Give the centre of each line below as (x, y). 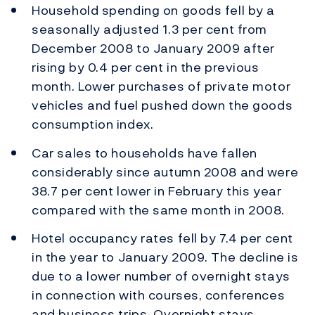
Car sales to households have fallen (144, 153)
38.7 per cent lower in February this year (157, 191)
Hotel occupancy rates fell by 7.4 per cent (162, 238)
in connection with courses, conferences (159, 295)
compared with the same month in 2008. (158, 210)
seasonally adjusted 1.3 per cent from (149, 30)
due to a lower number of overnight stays (161, 276)
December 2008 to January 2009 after (153, 49)
